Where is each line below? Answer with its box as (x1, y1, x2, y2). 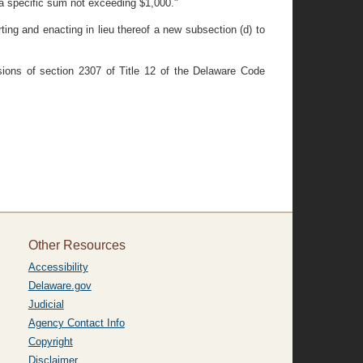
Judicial (28, 298, 64, 310)
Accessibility (28, 261, 88, 273)
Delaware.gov (28, 280, 92, 292)
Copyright (28, 335, 73, 348)
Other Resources (28, 238, 126, 252)
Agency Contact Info (28, 317, 125, 329)
